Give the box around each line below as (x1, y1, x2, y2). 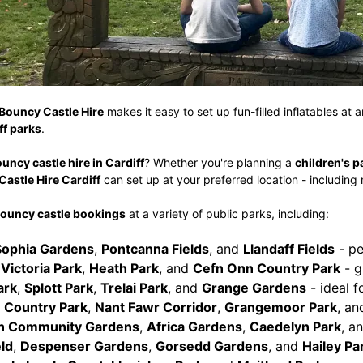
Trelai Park (100, 280, 168, 296)
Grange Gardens (201, 280, 306, 296)
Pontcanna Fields (100, 241, 209, 257)
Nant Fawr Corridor (94, 299, 217, 315)
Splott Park (23, 280, 93, 296)
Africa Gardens (146, 318, 242, 335)
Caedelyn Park (249, 318, 341, 335)
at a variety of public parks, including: (125, 207, 329, 220)
